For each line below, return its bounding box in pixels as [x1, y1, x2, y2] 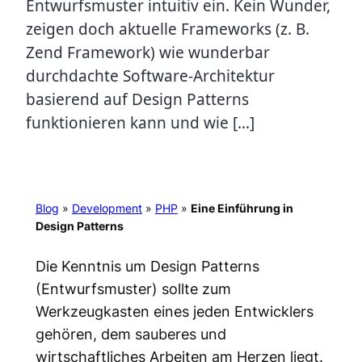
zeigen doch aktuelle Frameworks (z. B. [26, 19, 309, 40]
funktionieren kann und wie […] [26, 112, 255, 133]
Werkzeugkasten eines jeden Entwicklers [35, 301, 314, 320]
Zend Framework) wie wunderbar [26, 42, 270, 63]
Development [71, 201, 142, 216]
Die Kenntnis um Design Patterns [35, 256, 259, 275]
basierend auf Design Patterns [26, 89, 249, 110]
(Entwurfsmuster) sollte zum [35, 279, 231, 297]
